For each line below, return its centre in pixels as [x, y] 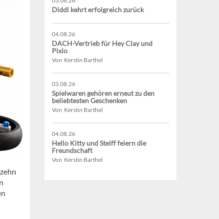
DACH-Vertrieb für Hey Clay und [102, 44]
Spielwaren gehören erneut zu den [103, 93]
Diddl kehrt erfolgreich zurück [98, 10]
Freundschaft [72, 151]
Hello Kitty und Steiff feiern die [99, 143]
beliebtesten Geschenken [89, 101]
